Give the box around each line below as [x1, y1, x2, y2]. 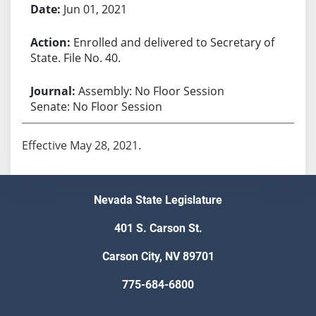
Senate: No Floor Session [30, 98, 162, 114]
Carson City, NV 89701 [102, 250, 214, 264]
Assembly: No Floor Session [78, 83, 224, 99]
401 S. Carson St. [114, 221, 202, 236]
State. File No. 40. [30, 49, 121, 66]
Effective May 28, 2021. [21, 137, 141, 153]
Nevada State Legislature [94, 193, 222, 207]
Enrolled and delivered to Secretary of [73, 34, 274, 50]
